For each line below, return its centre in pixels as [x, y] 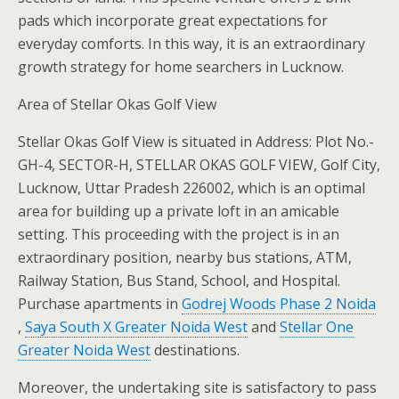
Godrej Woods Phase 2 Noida [279, 303]
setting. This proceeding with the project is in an [179, 234]
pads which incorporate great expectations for [173, 20]
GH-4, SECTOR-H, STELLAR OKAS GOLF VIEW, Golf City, [199, 164]
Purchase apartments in [100, 303]
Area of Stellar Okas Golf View [117, 104]
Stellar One [317, 326]
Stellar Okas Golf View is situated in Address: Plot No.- [196, 141]
